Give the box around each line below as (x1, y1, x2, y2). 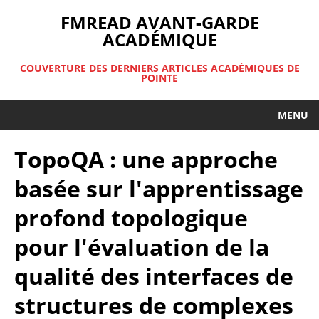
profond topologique (14, 202, 248, 233)
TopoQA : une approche (14, 144, 278, 174)
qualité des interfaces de (14, 261, 293, 291)
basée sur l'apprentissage (14, 173, 303, 204)
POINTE (141, 71, 178, 85)
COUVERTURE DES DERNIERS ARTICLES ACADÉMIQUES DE (19, 61, 300, 75)
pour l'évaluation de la (14, 231, 269, 262)
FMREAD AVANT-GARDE (60, 11, 259, 34)
